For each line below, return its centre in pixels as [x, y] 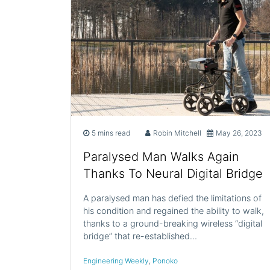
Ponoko [165, 260]
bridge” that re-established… [140, 236]
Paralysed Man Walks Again [161, 156]
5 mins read [111, 133]
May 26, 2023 [239, 133]
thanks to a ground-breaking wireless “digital [173, 223]
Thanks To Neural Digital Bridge [173, 173]
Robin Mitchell [177, 133]
